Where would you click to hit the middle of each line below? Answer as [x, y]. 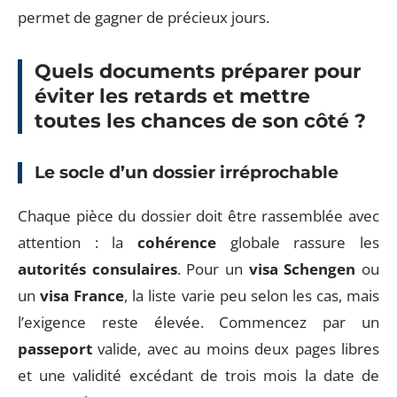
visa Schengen [302, 269]
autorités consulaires [97, 269]
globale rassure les [298, 242]
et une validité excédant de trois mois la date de [198, 375]
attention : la [78, 242]
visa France [82, 296]
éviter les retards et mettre [172, 96]
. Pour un [213, 269]
